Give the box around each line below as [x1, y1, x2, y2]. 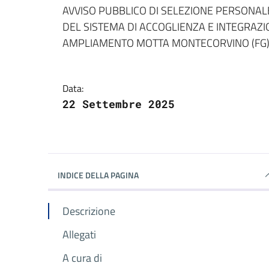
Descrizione [62, 202, 115, 219]
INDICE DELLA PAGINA [58, 168, 139, 181]
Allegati [62, 226, 96, 243]
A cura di [62, 249, 102, 266]
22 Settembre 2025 [62, 96, 175, 111]
